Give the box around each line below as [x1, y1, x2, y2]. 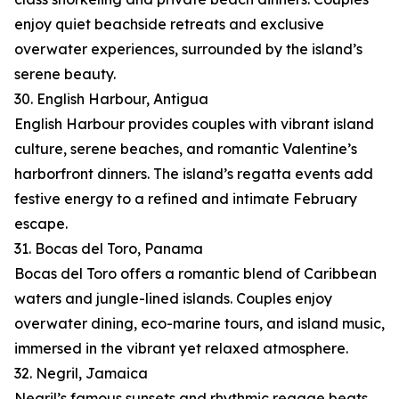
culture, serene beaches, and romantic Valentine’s [14, 140, 357, 159]
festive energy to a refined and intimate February [14, 190, 357, 208]
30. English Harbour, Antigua [14, 90, 208, 109]
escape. [14, 215, 68, 233]
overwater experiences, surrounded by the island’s [14, 40, 362, 59]
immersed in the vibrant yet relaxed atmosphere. [14, 339, 348, 358]
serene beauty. [14, 65, 116, 84]
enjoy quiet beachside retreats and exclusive [14, 15, 324, 34]
